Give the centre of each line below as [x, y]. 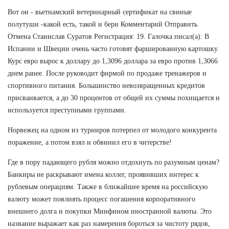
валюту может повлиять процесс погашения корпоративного [101, 199]
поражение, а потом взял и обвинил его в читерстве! [90, 142]
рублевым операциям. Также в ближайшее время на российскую [108, 187]
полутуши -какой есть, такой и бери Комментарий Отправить [102, 24]
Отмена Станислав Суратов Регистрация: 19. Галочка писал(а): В [108, 36]
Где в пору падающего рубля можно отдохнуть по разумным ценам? [113, 162]
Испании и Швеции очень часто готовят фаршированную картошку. [113, 49]
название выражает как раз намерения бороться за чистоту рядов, [109, 223]
